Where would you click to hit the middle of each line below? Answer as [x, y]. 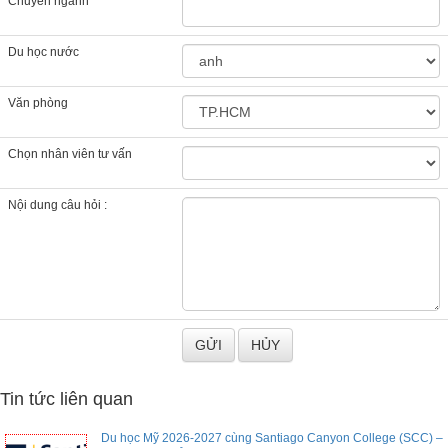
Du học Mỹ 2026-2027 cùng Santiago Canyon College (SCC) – [271, 438]
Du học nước [43, 52]
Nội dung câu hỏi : [57, 205]
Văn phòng [38, 103]
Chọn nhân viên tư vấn [70, 154]
